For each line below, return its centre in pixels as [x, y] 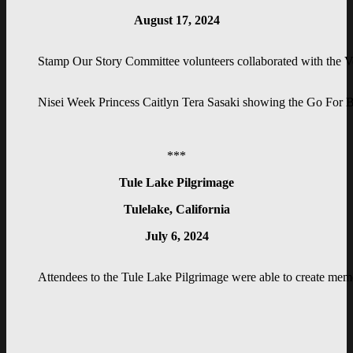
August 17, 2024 [176, 20]
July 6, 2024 [176, 236]
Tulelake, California [176, 210]
